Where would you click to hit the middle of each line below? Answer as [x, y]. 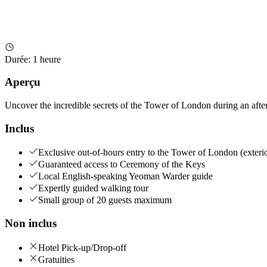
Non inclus [31, 223]
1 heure [47, 59]
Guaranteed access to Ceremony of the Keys [122, 164]
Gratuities [56, 259]
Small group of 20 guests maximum [105, 200]
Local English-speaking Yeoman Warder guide [125, 176]
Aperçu [23, 82]
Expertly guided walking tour [93, 188]
